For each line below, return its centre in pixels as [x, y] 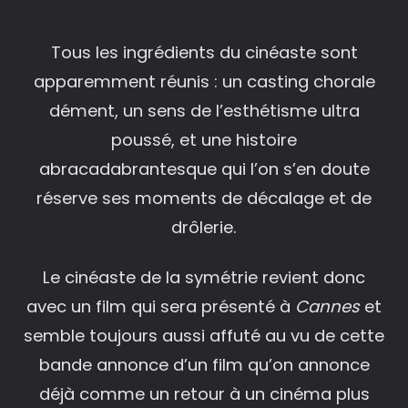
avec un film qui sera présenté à [161, 306]
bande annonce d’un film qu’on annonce [204, 364]
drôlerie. [204, 227]
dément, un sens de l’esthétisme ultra [204, 110]
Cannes [327, 306]
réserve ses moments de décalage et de [204, 198]
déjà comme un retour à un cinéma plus [204, 393]
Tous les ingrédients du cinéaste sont [204, 52]
